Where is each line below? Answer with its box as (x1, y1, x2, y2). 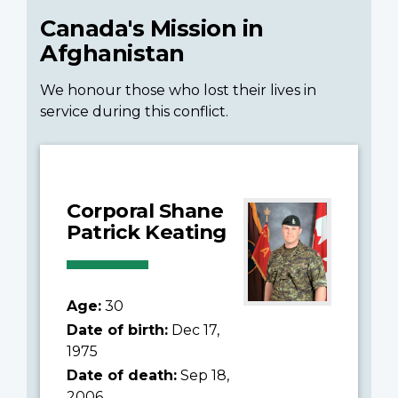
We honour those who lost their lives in (40, 81, 316, 99)
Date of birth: (67, 321, 168, 338)
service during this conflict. (40, 102, 228, 120)
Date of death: (67, 366, 177, 384)
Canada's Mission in (40, 13, 264, 42)
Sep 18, (177, 366, 229, 384)
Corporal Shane (67, 197, 223, 223)
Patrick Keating (67, 219, 227, 244)
